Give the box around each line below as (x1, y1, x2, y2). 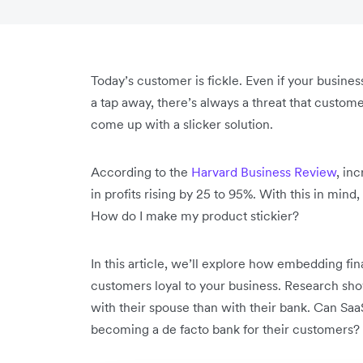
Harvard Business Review (191, 163, 336, 180)
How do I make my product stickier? (91, 207, 302, 224)
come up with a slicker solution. (91, 115, 280, 132)
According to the (91, 163, 191, 180)
